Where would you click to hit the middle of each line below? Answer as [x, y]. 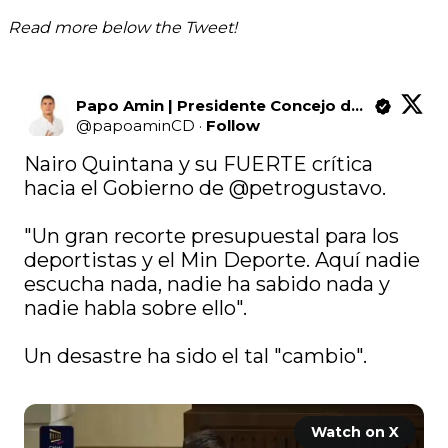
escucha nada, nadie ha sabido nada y [207, 284]
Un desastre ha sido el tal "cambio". [195, 356]
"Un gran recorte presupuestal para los [211, 236]
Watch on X [355, 432]
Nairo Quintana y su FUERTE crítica [198, 164]
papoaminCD [144, 126]
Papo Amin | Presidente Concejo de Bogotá [357, 106]
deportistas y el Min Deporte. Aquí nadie [222, 260]
